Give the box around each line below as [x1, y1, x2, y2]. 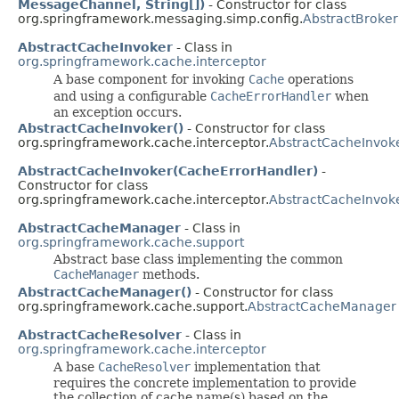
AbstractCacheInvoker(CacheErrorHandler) [18, 163, 318, 178]
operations [284, 71, 354, 86]
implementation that [191, 359, 321, 374]
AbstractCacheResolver [18, 327, 182, 342]
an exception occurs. [53, 104, 182, 119]
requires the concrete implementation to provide [53, 375, 356, 390]
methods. [139, 266, 199, 281]
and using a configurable [53, 88, 210, 103]
